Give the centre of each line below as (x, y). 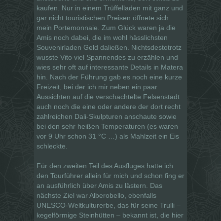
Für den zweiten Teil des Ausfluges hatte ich (105, 166)
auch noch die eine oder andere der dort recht (109, 106)
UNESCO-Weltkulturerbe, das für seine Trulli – (109, 205)
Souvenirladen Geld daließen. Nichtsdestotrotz (109, 47)
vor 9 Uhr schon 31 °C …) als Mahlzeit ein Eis (108, 136)
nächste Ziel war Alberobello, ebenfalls (96, 195)
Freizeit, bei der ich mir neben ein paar (97, 87)
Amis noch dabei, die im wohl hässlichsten (102, 37)
